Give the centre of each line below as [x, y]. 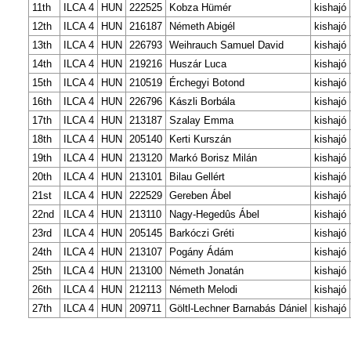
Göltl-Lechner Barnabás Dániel [238, 308]
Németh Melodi [203, 289]
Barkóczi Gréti [202, 233]
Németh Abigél [202, 26]
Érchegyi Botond [207, 82]
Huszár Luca [198, 63]
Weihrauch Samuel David [226, 45]
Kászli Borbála [202, 101]
